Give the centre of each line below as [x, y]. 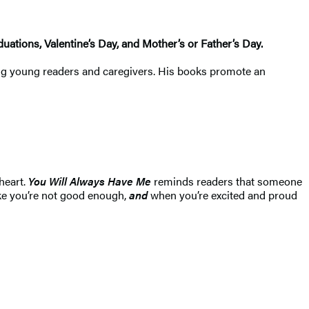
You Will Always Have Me [90, 181]
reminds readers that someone [227, 181]
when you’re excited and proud [222, 195]
